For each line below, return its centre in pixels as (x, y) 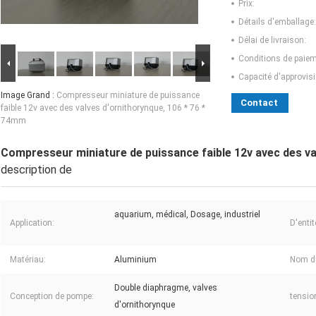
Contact (259, 103)
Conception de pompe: (52, 297)
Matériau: (28, 260)
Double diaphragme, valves (166, 288)
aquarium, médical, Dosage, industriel (187, 215)
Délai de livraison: (272, 41)
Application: (32, 223)
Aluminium (135, 260)
